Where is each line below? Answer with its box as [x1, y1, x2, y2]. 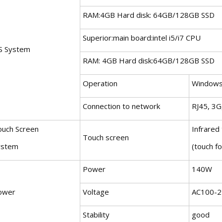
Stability [83, 209, 110, 220]
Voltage [83, 186, 109, 197]
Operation [83, 78, 117, 88]
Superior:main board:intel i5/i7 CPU [83, 32, 201, 43]
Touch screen [83, 132, 129, 142]
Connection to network [83, 101, 160, 111]
